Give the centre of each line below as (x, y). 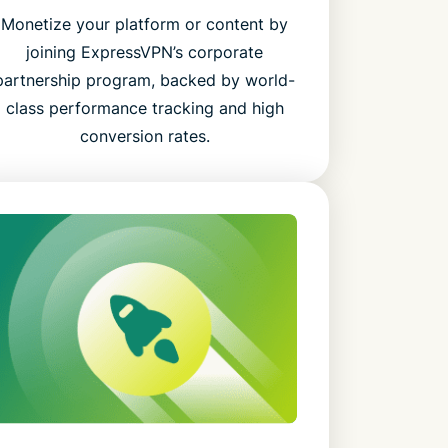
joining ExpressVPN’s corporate (145, 52)
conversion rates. (144, 136)
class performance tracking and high (144, 108)
